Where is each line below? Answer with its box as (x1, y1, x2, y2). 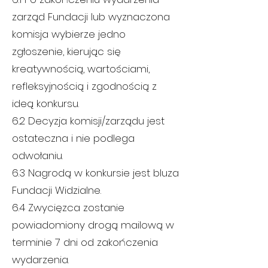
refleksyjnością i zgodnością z (12, 79, 157, 93)
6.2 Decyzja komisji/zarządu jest (12, 114, 165, 128)
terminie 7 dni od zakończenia (12, 235, 158, 249)
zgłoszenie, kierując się (12, 44, 121, 59)
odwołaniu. (12, 148, 63, 163)
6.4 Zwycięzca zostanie (12, 200, 124, 215)
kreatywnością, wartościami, (12, 62, 150, 76)
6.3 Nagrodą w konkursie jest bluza (12, 166, 179, 180)
